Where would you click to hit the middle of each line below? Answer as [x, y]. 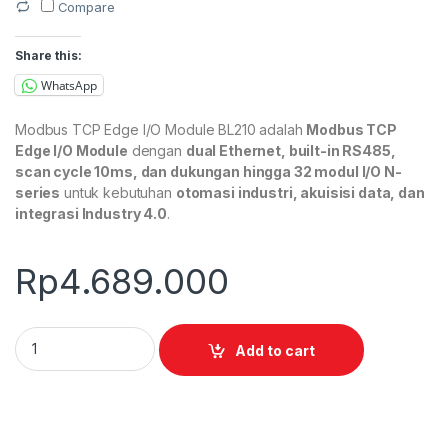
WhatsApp [68, 85]
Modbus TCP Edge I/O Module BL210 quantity [171, 334]
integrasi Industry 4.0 [91, 214]
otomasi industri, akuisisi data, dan [300, 193]
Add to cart [275, 350]
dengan [156, 151]
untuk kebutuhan [118, 193]
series [38, 193]
